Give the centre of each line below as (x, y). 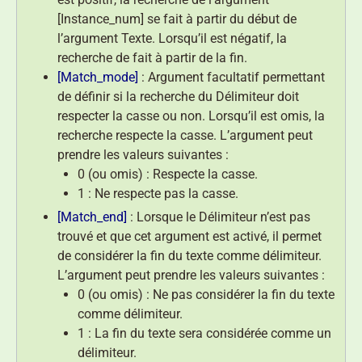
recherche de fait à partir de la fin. (152, 57)
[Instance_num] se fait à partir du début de (177, 19)
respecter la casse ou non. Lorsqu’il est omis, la (191, 116)
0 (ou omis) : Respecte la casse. (168, 174)
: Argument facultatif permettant (232, 77)
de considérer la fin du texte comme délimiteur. (189, 255)
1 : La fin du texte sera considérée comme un (204, 333)
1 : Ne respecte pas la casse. (158, 193)
